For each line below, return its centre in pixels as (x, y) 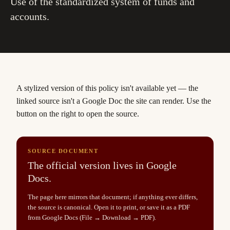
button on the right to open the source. (78, 114)
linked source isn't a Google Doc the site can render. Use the (114, 101)
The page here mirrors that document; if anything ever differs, (113, 197)
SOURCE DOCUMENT (63, 151)
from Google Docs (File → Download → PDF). (92, 217)
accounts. (30, 16)
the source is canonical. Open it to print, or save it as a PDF (109, 207)
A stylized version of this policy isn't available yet (96, 88)
